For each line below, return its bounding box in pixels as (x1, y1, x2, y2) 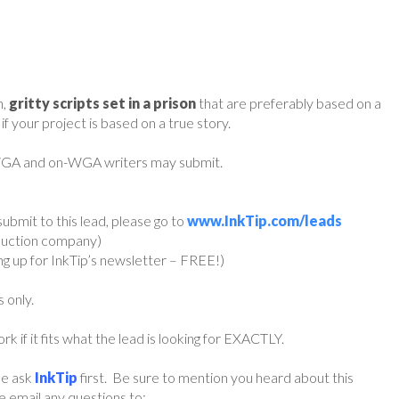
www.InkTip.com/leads (187, 211, 342, 229)
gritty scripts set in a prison (9, 94, 196, 111)
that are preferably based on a (196, 94, 381, 111)
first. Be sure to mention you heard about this (77, 368, 354, 386)
